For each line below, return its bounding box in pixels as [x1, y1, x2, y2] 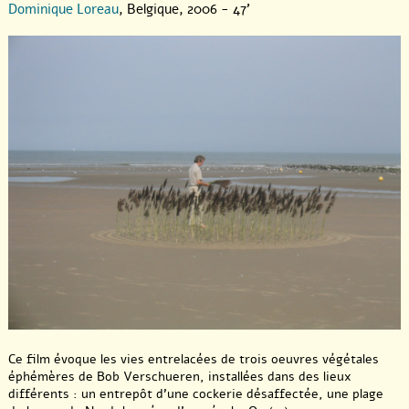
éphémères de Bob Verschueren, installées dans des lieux [8, 368, 351, 386]
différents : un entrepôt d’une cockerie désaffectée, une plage [8, 385, 383, 404]
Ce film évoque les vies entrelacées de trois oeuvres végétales [8, 351, 379, 369]
